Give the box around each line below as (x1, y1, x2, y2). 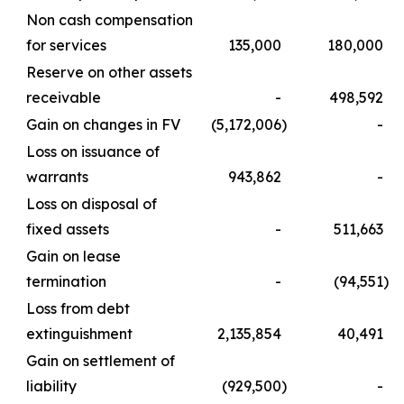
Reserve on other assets (26, 62, 192, 81)
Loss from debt (26, 298, 130, 317)
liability (26, 376, 77, 395)
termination (26, 271, 106, 290)
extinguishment (26, 324, 133, 343)
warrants (26, 167, 88, 186)
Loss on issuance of (26, 142, 160, 161)
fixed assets (26, 219, 109, 238)
